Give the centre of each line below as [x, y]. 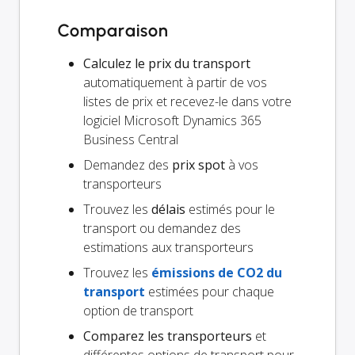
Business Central [131, 140]
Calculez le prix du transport [167, 64]
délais [168, 210]
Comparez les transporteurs [168, 336]
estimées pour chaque [210, 292]
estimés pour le [230, 210]
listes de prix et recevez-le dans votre [187, 102]
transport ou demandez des [162, 229]
